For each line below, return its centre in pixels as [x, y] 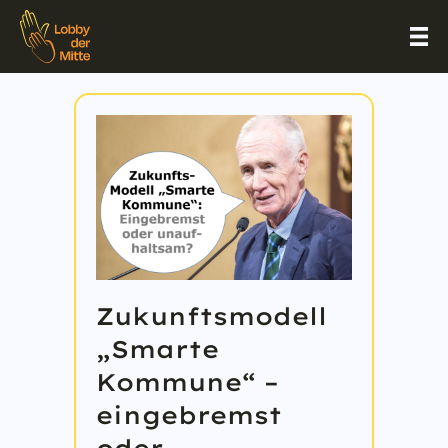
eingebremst [189, 415]
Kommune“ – [187, 382]
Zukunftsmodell [211, 316]
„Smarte [157, 349]
